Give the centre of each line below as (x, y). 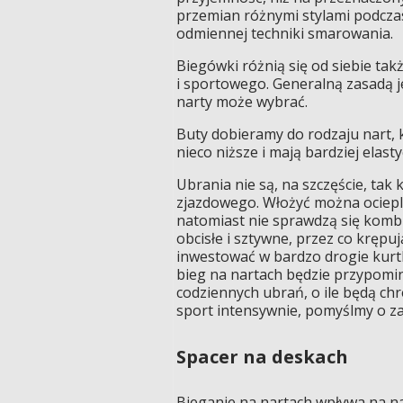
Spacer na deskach (262, 356)
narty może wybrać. (242, 102)
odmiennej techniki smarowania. (285, 34)
